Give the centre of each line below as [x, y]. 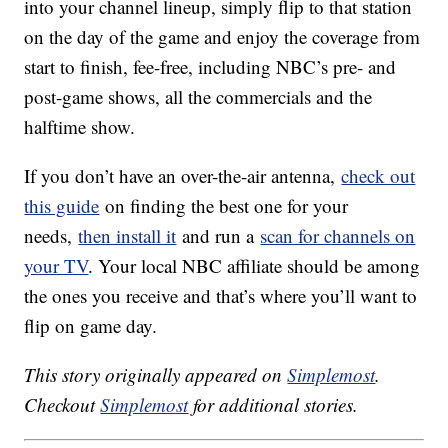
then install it [127, 236]
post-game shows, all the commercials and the [198, 97]
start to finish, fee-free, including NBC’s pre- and [210, 67]
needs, [51, 236]
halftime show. [80, 127]
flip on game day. [91, 326]
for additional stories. [273, 405]
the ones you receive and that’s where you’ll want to [221, 296]
